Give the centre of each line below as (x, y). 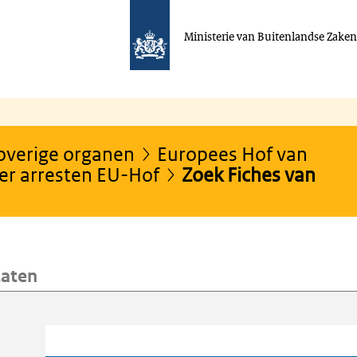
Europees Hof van (232, 153)
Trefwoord (75, 335)
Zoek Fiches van (249, 174)
